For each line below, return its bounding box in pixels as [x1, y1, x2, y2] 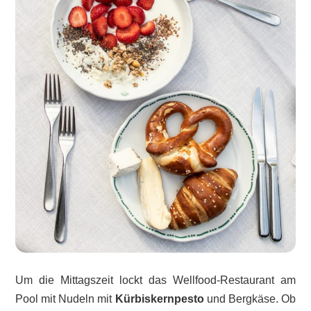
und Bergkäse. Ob [203, 293, 296, 305]
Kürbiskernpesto [115, 293, 204, 305]
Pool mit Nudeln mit [15, 293, 115, 305]
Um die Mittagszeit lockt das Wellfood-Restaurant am [15, 274, 296, 287]
